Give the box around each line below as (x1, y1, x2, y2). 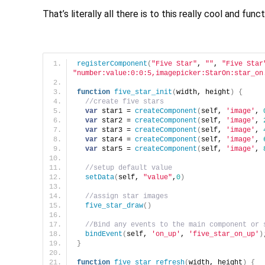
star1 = (98, 107, 135, 116)
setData (85, 173, 114, 182)
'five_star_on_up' (189, 230, 259, 239)
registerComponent (77, 60, 147, 69)
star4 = (98, 135, 135, 144)
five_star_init (114, 88, 172, 97)
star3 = (98, 126, 135, 135)
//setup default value (85, 164, 172, 173)
